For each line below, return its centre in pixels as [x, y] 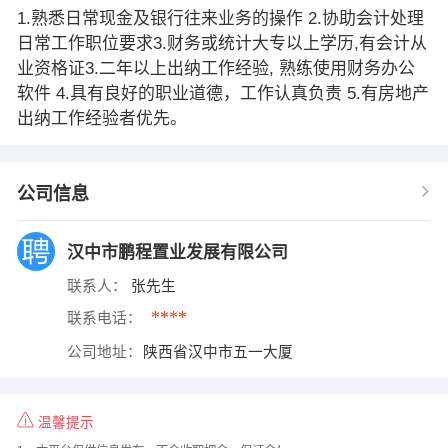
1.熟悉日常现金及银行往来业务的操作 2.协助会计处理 [220, 18]
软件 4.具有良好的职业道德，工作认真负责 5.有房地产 [222, 93]
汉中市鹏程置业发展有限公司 [179, 252]
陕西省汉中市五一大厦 [220, 351]
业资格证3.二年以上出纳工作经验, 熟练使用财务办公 [215, 68]
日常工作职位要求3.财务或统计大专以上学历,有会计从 [221, 43]
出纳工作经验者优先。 [101, 118]
